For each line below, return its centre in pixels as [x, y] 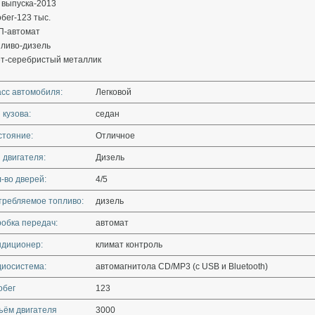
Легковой [114, 92]
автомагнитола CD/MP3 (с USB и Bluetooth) [182, 266]
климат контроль [129, 245]
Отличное [115, 136]
